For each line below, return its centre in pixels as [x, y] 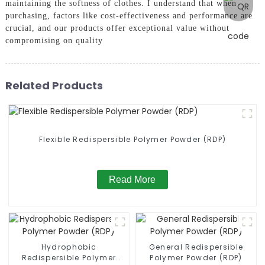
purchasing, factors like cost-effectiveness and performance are [129, 16]
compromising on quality [54, 41]
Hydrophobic [69, 247]
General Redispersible [196, 247]
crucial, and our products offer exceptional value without [117, 28]
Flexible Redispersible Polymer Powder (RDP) [132, 140]
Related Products [54, 85]
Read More [132, 180]
